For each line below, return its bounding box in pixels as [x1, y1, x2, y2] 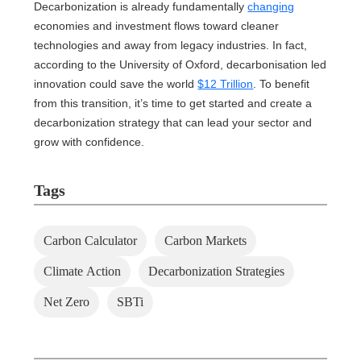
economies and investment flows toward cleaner [34, 19, 280, 32]
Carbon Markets [164, 234, 247, 247]
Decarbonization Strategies [148, 264, 285, 278]
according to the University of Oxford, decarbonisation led [34, 58, 327, 71]
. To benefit [253, 77, 310, 90]
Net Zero [44, 295, 90, 309]
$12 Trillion [197, 77, 254, 90]
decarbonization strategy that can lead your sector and [34, 116, 313, 129]
